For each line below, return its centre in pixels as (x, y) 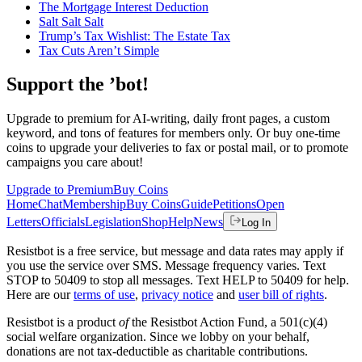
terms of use (104, 295)
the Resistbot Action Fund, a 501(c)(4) (228, 322)
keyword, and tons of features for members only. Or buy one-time (173, 133)
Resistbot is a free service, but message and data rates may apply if (175, 251)
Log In (256, 223)
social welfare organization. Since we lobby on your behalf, (158, 337)
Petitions (234, 204)
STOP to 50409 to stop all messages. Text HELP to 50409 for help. (178, 280)
